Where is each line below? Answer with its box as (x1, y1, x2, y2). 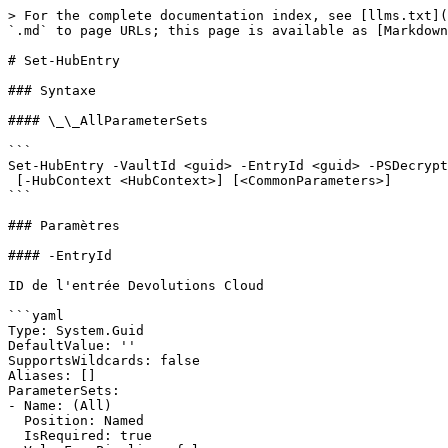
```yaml (8, 308, 64, 323)
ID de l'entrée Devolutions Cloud (8, 278, 264, 293)
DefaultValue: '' (8, 338, 136, 353)
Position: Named (8, 413, 24, 428)
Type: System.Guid (8, 323, 144, 338)
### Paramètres (8, 218, 120, 233)
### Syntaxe (8, 83, 96, 98)
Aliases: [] (8, 368, 96, 383)
